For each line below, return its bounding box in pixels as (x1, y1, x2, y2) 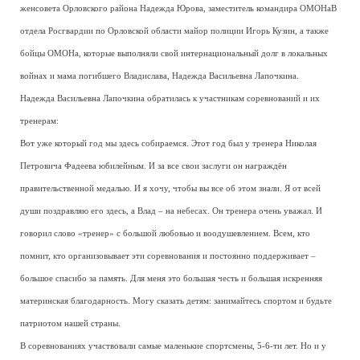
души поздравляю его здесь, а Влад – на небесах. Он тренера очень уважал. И (20, 207, 322, 216)
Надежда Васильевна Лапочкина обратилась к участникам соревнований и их (20, 94, 320, 104)
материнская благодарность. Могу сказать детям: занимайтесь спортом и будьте (20, 297, 332, 306)
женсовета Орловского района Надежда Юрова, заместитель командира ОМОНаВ (20, 4, 339, 14)
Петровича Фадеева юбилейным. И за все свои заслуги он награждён (20, 162, 287, 171)
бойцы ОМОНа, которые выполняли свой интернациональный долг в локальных (20, 49, 328, 59)
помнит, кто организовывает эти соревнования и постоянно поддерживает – (20, 252, 316, 261)
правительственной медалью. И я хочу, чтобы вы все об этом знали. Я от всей (20, 184, 321, 194)
